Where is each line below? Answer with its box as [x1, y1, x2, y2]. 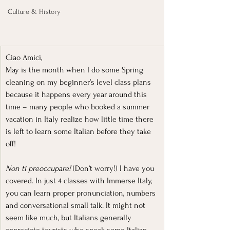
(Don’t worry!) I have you [73, 163, 156, 173]
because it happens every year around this [6, 89, 149, 99]
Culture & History [8, 7, 61, 15]
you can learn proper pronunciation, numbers [6, 188, 158, 198]
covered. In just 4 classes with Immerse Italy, [6, 176, 154, 185]
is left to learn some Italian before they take [6, 126, 153, 136]
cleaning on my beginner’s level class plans [6, 77, 153, 87]
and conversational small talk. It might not [6, 200, 147, 210]
